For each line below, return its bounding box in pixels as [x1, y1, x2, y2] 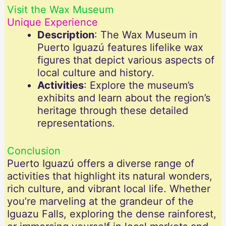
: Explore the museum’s [83, 79, 194, 92]
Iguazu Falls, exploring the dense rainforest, [7, 208, 216, 220]
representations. [37, 117, 115, 130]
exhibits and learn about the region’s [37, 92, 210, 104]
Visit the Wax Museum [7, 4, 114, 16]
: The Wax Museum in [94, 29, 198, 41]
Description [37, 29, 94, 41]
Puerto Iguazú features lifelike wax [37, 41, 203, 54]
